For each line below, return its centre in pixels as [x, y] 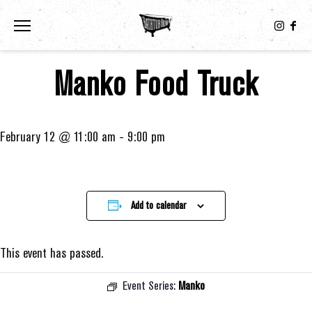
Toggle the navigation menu [88, 24]
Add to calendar [158, 205]
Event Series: [150, 286]
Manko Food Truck [156, 85]
